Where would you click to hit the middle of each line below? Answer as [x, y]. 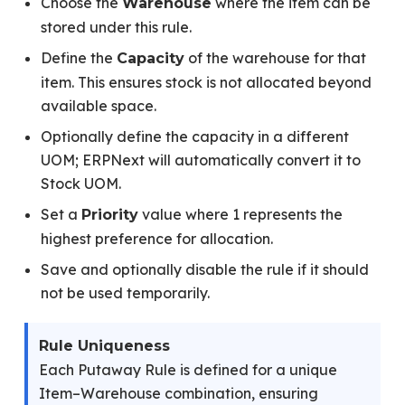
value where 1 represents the [240, 214]
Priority [109, 215]
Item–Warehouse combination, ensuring [178, 393]
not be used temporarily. [125, 293]
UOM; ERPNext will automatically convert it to [200, 160]
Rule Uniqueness [104, 346]
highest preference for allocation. [156, 239]
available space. [98, 106]
